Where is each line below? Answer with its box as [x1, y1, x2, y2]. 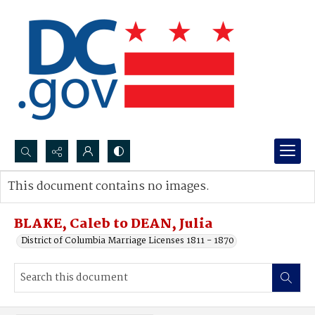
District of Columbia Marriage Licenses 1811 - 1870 [21, 233, 234, 248]
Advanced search [22, 193, 94, 208]
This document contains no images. [8, 177, 210, 196]
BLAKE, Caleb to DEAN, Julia [14, 214, 213, 235]
